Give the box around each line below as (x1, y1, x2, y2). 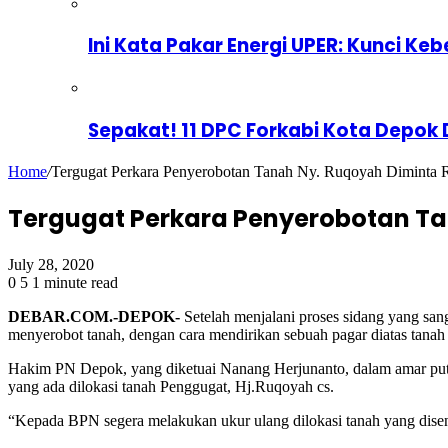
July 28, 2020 (8, 256, 94, 274)
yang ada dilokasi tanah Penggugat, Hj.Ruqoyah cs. (8, 378, 334, 396)
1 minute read (32, 274, 118, 292)
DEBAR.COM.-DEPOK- (8, 308, 180, 326)
